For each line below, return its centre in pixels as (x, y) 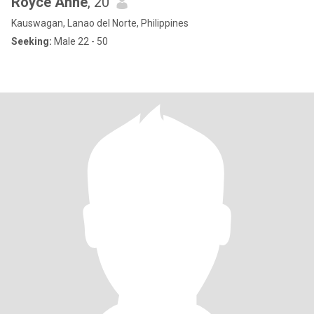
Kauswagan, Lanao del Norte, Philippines (100, 23)
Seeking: (32, 41)
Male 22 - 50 (80, 41)
